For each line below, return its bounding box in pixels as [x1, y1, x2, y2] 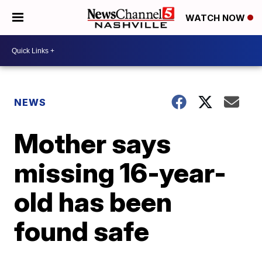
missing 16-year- [14, 156, 227, 189]
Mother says [14, 127, 171, 160]
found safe [14, 215, 150, 247]
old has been [14, 185, 173, 218]
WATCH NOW [185, 12, 247, 24]
